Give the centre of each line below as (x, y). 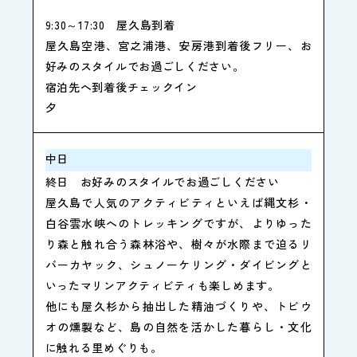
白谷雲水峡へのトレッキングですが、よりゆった (178, 224)
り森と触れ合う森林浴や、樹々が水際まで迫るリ (178, 244)
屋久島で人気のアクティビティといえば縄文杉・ (178, 203)
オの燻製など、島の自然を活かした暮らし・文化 (178, 327)
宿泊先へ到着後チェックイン (121, 87)
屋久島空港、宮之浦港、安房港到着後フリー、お (178, 46)
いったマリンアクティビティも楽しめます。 (162, 286)
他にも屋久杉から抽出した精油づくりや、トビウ (178, 306)
